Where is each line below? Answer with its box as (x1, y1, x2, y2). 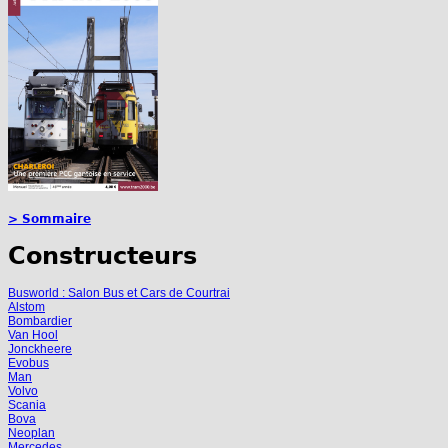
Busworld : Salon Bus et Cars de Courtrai (8, 286, 230, 301)
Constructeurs (8, 242, 197, 271)
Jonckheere (8, 342, 72, 357)
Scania (8, 398, 46, 413)
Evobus (8, 356, 49, 371)
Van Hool (8, 328, 58, 343)
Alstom (8, 300, 45, 315)
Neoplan (8, 426, 55, 441)
